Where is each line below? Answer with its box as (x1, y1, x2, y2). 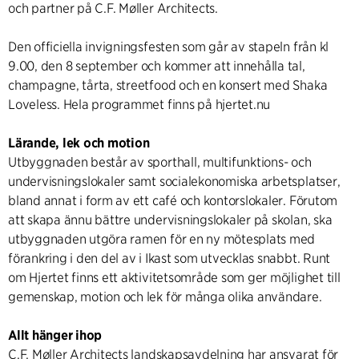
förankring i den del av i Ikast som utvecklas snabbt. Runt (8, 250, 331, 266)
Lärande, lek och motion (8, 135, 150, 151)
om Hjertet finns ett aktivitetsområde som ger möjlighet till (8, 269, 341, 285)
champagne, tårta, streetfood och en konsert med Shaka (8, 77, 328, 93)
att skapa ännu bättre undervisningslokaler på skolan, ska (8, 212, 333, 228)
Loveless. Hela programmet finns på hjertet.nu (8, 96, 271, 112)
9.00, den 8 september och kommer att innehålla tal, (8, 58, 305, 74)
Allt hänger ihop (8, 327, 103, 343)
